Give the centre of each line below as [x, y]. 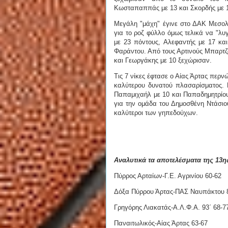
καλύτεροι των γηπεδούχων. [157, 113]
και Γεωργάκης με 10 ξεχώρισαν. [164, 61]
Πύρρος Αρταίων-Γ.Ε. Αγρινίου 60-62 [168, 176]
